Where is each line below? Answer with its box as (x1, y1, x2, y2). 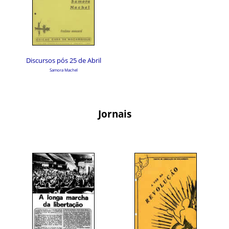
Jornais (98, 107, 131, 120)
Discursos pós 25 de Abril (26, 56, 101, 65)
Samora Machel (49, 67, 78, 73)
